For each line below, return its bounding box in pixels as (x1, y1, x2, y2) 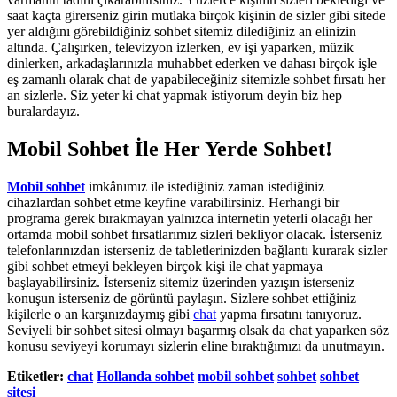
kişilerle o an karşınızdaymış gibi (7, 307, 193, 323)
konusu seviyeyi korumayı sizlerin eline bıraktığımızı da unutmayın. (7, 339, 385, 354)
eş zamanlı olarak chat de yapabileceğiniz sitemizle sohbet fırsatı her (7, 72, 385, 88)
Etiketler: (7, 369, 64, 385)
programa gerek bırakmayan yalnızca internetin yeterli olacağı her (7, 211, 372, 227)
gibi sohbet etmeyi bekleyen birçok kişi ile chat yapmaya (7, 259, 323, 275)
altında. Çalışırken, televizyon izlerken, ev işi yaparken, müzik (7, 40, 354, 56)
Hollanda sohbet (97, 369, 194, 385)
